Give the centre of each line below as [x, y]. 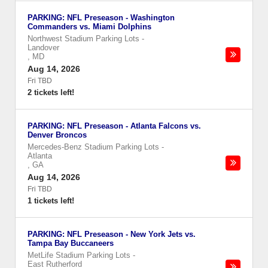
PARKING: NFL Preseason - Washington [101, 18]
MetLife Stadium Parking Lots [79, 255]
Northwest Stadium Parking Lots [83, 39]
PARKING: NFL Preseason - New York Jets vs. [112, 234]
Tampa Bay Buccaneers [71, 243]
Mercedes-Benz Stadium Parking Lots [93, 147]
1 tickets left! [51, 201]
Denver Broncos [57, 135]
